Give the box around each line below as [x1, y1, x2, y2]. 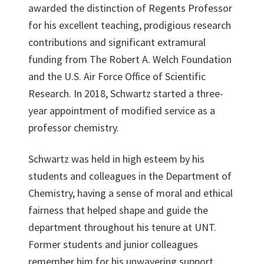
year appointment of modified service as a [28, 104, 215, 117]
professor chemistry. [28, 121, 119, 134]
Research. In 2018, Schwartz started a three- [28, 87, 223, 100]
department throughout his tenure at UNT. [28, 220, 216, 234]
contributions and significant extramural [28, 35, 206, 49]
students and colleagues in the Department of [28, 169, 232, 183]
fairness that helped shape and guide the [28, 203, 208, 217]
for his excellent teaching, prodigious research [28, 18, 231, 32]
